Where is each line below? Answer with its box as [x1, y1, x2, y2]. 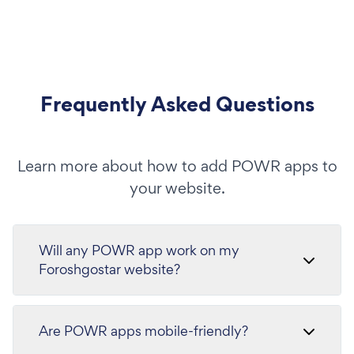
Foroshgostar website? [39, 259, 180, 278]
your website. [129, 177, 225, 198]
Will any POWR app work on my [39, 240, 239, 259]
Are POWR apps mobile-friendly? [39, 321, 248, 340]
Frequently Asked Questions [40, 88, 314, 119]
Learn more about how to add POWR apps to [17, 155, 337, 176]
